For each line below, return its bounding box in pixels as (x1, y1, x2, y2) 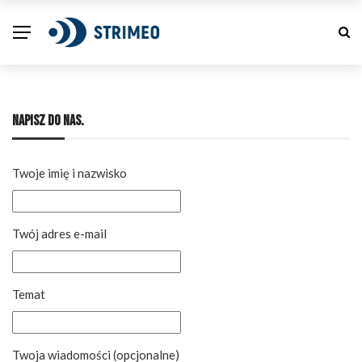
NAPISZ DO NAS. (12, 112, 84, 129)
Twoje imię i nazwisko (12, 166, 127, 180)
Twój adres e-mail (12, 226, 107, 241)
